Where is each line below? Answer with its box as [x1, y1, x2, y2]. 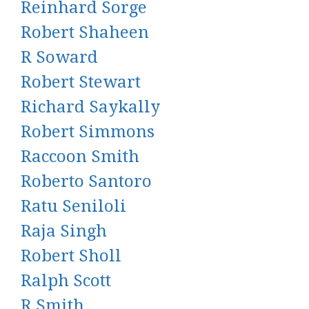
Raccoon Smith [21, 147, 139, 166]
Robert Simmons [21, 122, 154, 141]
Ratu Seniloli [21, 197, 126, 216]
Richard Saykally [21, 97, 160, 117]
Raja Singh [21, 221, 107, 241]
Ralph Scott [21, 271, 111, 290]
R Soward [21, 48, 98, 67]
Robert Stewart [21, 72, 141, 92]
